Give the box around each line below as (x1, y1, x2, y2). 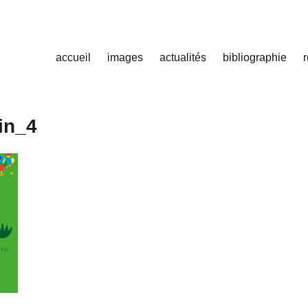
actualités (159, 52, 206, 63)
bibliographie (223, 52, 287, 63)
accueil (56, 52, 91, 63)
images (107, 52, 143, 63)
